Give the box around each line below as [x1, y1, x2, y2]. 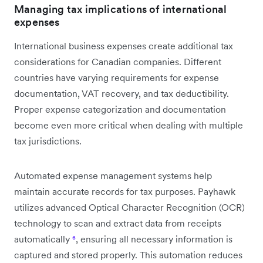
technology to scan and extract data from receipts [14, 217, 221, 229]
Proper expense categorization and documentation [14, 103, 226, 115]
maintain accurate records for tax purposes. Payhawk [14, 185, 235, 197]
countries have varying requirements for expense [14, 71, 219, 83]
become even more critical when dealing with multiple [14, 119, 243, 131]
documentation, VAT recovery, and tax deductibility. [14, 87, 229, 99]
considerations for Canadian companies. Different [14, 55, 221, 68]
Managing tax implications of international [14, 2, 227, 16]
